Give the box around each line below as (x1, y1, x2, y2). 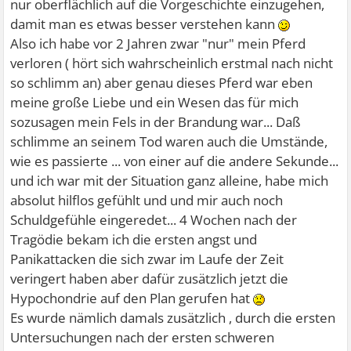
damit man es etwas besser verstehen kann (10, 15, 279, 33)
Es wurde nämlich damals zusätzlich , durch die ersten (10, 309, 336, 327)
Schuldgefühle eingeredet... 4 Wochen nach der (10, 211, 298, 229)
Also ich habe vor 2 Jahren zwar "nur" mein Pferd (10, 34, 306, 52)
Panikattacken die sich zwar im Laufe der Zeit (10, 250, 284, 268)
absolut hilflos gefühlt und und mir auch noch (10, 191, 284, 209)
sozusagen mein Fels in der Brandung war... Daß (10, 113, 302, 131)
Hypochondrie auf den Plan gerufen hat (10, 289, 254, 307)
